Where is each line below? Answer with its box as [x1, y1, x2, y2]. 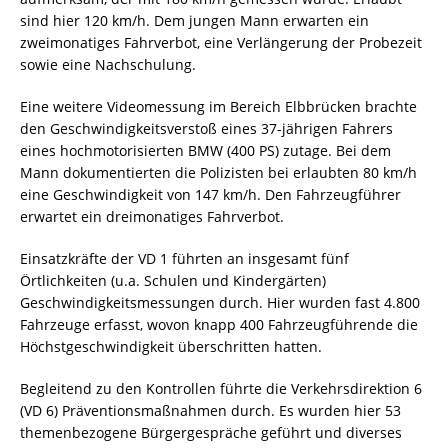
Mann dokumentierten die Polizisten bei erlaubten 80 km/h [20, 163, 417, 183]
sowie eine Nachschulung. [20, 55, 196, 75]
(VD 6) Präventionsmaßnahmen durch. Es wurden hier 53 [20, 401, 401, 421]
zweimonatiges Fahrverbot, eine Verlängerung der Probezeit [20, 33, 422, 53]
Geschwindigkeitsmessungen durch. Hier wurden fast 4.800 [20, 293, 420, 313]
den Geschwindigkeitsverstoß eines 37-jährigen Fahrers [20, 119, 393, 139]
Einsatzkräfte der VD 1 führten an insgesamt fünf [20, 249, 349, 269]
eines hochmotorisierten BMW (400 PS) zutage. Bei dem [20, 141, 391, 161]
